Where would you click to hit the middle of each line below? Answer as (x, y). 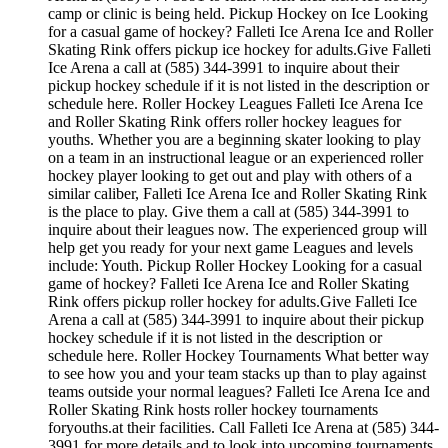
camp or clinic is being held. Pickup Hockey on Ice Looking (238, 13)
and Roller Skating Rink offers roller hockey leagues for (224, 121)
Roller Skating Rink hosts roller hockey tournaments (213, 409)
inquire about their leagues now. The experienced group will (237, 229)
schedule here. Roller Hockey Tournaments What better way (238, 355)
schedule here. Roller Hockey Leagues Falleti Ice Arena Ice (235, 103)
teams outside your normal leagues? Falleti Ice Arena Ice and (239, 391)
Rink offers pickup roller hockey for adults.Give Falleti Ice (232, 301)
